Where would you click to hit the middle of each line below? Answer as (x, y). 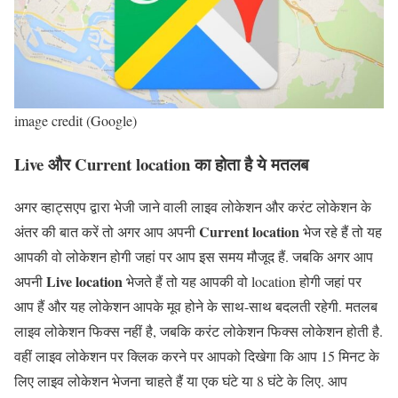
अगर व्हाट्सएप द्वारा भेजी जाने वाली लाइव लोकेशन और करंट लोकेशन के (193, 207)
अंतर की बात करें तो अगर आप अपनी (105, 232)
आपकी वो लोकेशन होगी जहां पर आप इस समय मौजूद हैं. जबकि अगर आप (194, 257)
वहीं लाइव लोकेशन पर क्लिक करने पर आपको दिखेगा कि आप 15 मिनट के (197, 356)
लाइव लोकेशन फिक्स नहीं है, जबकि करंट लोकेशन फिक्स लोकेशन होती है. (199, 331)
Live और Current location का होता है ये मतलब (161, 163)
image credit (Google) (76, 121)
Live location (84, 282)
